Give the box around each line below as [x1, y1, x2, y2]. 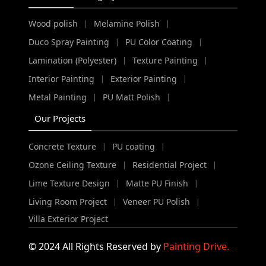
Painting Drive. [163, 240, 230, 254]
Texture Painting [132, 54, 198, 66]
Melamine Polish [94, 17, 160, 29]
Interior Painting [28, 72, 95, 84]
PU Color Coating [125, 36, 193, 47]
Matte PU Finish [126, 177, 189, 189]
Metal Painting [28, 91, 87, 103]
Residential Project [132, 159, 207, 170]
